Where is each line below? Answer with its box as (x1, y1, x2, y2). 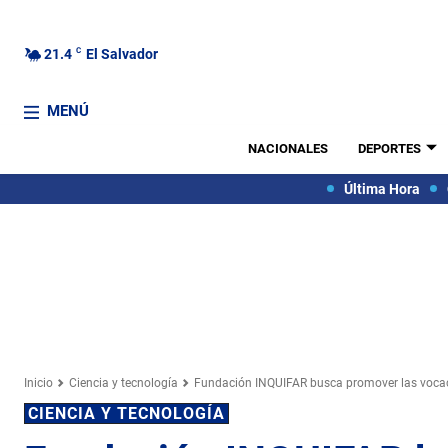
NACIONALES (247, 141, 328, 156)
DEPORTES (357, 141, 421, 156)
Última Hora (343, 180, 420, 197)
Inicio (24, 375, 53, 390)
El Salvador (86, 45, 158, 62)
